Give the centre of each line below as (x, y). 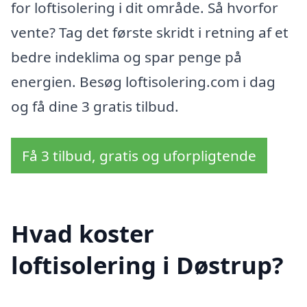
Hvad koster (83, 233)
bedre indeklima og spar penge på (126, 57)
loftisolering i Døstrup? (147, 265)
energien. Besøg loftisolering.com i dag (143, 82)
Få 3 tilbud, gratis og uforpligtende (139, 156)
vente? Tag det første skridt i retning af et (150, 33)
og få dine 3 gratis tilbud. (95, 107)
